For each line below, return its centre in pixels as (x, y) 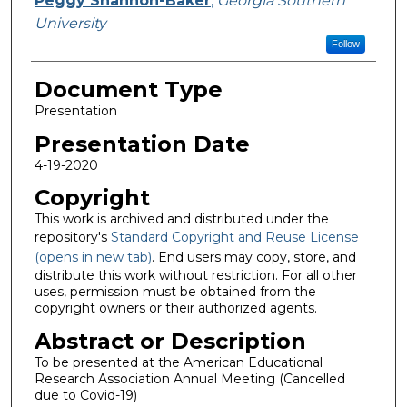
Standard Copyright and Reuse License (234, 238)
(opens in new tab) (93, 258)
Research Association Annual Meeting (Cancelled (189, 378)
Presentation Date (142, 144)
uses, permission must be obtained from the (175, 292)
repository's (72, 238)
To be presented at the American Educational (178, 362)
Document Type (128, 89)
